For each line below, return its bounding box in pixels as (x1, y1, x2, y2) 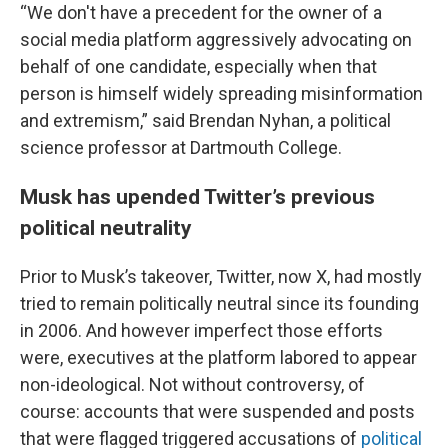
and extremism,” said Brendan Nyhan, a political (20, 110, 391, 131)
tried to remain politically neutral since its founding (20, 293, 419, 314)
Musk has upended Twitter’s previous (20, 184, 375, 209)
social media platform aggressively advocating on (20, 29, 412, 50)
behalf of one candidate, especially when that (20, 56, 377, 77)
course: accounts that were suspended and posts (20, 401, 415, 422)
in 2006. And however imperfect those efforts (20, 320, 383, 341)
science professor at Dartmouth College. (20, 137, 342, 158)
